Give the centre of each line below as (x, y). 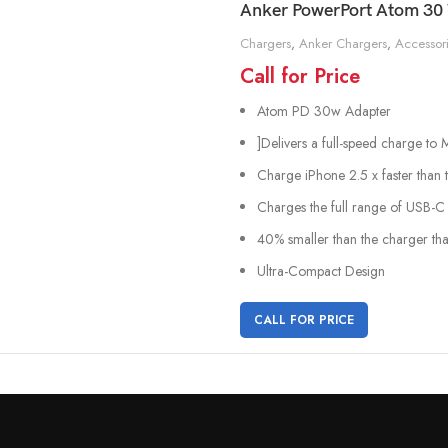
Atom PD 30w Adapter (324, 110)
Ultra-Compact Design (321, 270)
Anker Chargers (343, 43)
